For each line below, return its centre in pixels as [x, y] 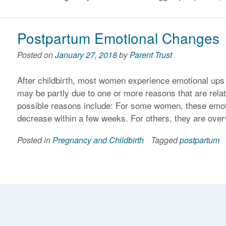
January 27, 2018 [86, 54]
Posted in [35, 140]
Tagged [165, 140]
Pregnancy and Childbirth [98, 140]
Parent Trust [151, 54]
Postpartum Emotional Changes [119, 38]
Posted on [36, 54]
